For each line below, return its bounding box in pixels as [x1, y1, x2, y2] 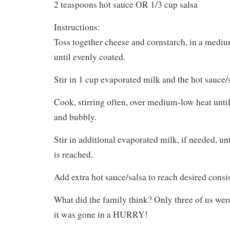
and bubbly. [54, 111, 97, 123]
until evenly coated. [54, 51, 125, 63]
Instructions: [54, 21, 100, 33]
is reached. [54, 148, 93, 160]
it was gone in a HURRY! [54, 208, 148, 220]
